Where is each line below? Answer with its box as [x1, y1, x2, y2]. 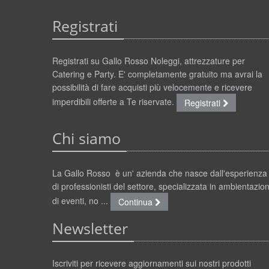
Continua [118, 195, 155, 208]
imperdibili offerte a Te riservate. [52, 95, 177, 107]
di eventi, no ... [52, 194, 110, 207]
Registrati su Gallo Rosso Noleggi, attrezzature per [52, 54, 245, 67]
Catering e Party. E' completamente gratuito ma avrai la [52, 67, 262, 80]
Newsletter [52, 218, 128, 238]
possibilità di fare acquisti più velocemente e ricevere [52, 80, 252, 93]
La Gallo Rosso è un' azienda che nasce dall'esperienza [52, 166, 267, 179]
